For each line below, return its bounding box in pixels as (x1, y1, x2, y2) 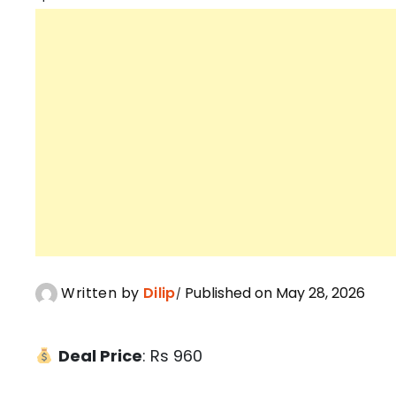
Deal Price (57, 345, 142, 368)
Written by (57, 283, 143, 304)
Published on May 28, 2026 (181, 283, 366, 304)
